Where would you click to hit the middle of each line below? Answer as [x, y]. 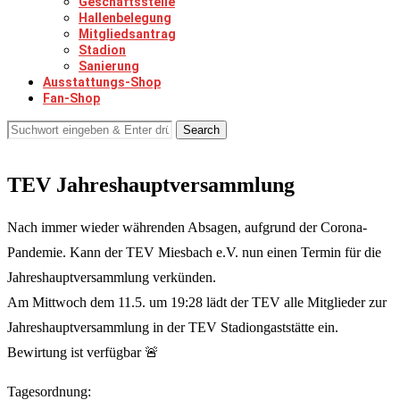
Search [201, 130]
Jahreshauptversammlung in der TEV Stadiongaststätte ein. [173, 327]
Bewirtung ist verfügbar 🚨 [83, 352]
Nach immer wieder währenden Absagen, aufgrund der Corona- [187, 227]
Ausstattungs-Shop [102, 82]
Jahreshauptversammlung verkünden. [112, 277]
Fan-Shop [71, 98]
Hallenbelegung [125, 18]
